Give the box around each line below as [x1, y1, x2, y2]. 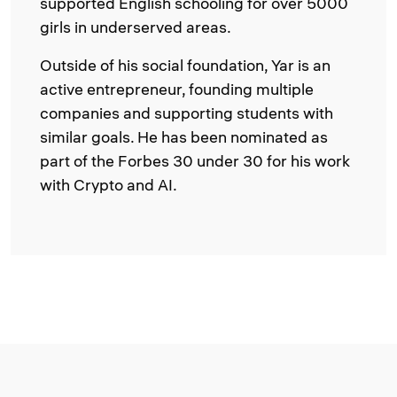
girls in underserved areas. [40, 17, 231, 37]
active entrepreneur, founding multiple [40, 79, 314, 99]
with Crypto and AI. [40, 175, 177, 195]
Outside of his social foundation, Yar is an [40, 55, 331, 75]
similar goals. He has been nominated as [40, 127, 328, 147]
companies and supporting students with [40, 103, 333, 123]
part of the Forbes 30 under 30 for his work [40, 151, 350, 171]
